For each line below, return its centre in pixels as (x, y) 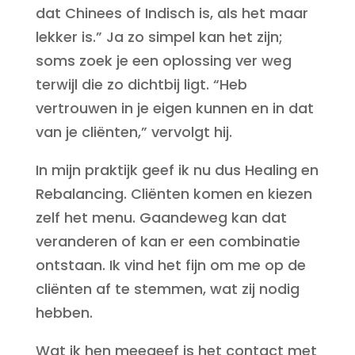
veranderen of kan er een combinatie (168, 241)
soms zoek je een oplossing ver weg (163, 61)
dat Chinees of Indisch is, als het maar (172, 13)
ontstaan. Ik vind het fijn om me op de (170, 265)
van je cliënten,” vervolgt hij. (134, 132)
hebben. (64, 313)
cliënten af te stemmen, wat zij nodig (167, 289)
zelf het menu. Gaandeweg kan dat (161, 218)
